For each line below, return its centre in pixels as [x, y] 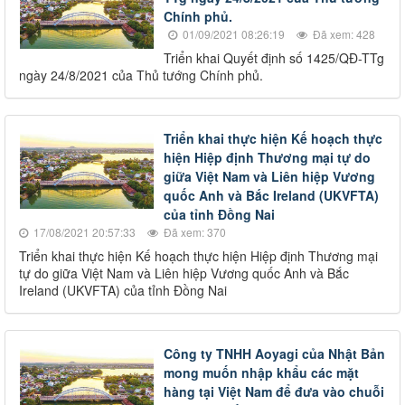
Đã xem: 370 [193, 231]
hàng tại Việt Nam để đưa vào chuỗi [274, 391]
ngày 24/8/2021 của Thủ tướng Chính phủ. [141, 75]
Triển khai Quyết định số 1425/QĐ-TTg [274, 57]
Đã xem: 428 [343, 33]
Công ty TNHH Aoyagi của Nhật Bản [274, 353]
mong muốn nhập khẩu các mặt [261, 372]
